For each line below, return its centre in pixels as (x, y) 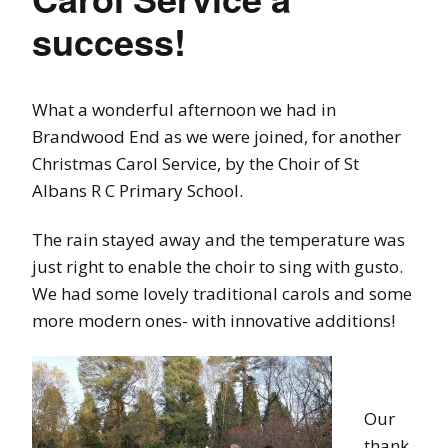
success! (109, 41)
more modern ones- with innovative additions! (213, 320)
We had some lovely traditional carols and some (222, 293)
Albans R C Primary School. (137, 190)
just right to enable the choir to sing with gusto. (217, 266)
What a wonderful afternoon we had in (184, 109)
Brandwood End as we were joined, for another (216, 136)
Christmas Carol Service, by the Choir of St (195, 163)
